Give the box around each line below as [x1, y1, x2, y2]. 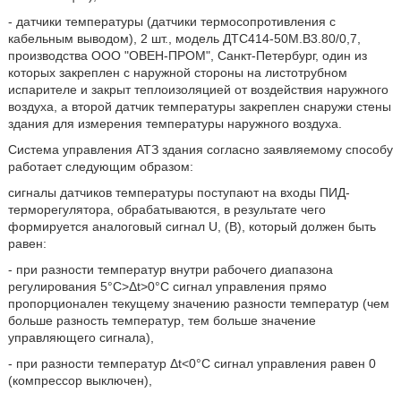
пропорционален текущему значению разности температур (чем [7, 296, 389, 311]
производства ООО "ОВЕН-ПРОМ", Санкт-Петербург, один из [7, 48, 367, 63]
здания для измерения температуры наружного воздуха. [7, 116, 342, 131]
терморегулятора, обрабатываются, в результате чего [7, 202, 326, 217]
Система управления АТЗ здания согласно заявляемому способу [7, 142, 393, 157]
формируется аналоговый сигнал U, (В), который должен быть [7, 219, 376, 234]
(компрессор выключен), [7, 373, 152, 388]
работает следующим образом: [7, 159, 193, 174]
